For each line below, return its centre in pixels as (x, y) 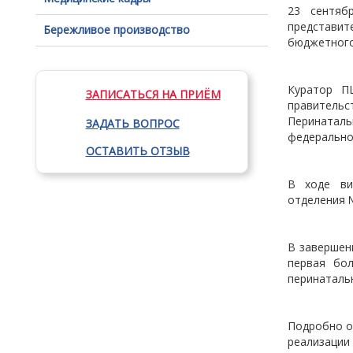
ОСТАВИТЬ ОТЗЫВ (137, 151)
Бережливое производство (116, 30)
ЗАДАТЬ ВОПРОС (132, 123)
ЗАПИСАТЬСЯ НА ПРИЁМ (153, 94)
